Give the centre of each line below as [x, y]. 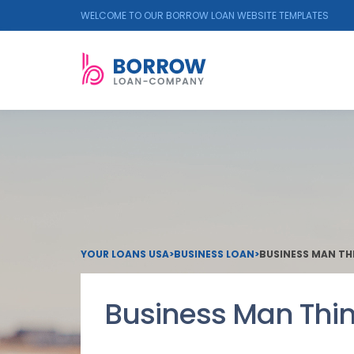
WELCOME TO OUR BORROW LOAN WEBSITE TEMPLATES [205, 15]
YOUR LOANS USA [125, 254]
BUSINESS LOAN [214, 254]
